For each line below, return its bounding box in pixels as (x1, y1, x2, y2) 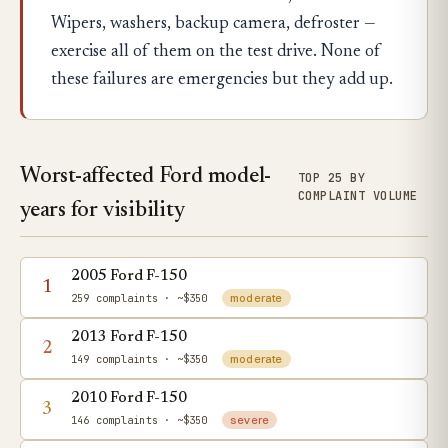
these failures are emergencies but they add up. (51, 72, 393, 89)
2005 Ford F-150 (71, 269, 187, 284)
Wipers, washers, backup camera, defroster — (51, 16, 376, 33)
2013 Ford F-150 (71, 330, 187, 345)
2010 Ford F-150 (71, 391, 187, 406)
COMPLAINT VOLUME (297, 188, 418, 204)
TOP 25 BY (297, 170, 366, 186)
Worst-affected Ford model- (20, 166, 272, 188)
